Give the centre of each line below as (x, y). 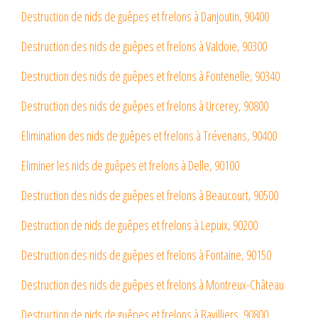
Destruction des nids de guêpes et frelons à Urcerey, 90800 (145, 106)
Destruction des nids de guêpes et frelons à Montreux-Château (153, 285)
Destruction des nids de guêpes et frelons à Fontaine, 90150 (146, 255)
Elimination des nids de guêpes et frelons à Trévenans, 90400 (149, 136)
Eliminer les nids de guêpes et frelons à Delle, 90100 (130, 166)
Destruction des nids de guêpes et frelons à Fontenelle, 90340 (150, 76)
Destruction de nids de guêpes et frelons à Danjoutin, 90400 (145, 17)
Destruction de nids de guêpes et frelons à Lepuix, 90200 (139, 225)
